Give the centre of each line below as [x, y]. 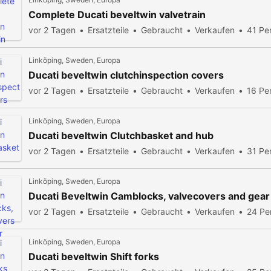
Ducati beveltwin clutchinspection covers [126, 75]
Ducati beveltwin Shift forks [94, 256]
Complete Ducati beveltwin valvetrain [117, 15]
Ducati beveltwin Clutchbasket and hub [121, 135]
